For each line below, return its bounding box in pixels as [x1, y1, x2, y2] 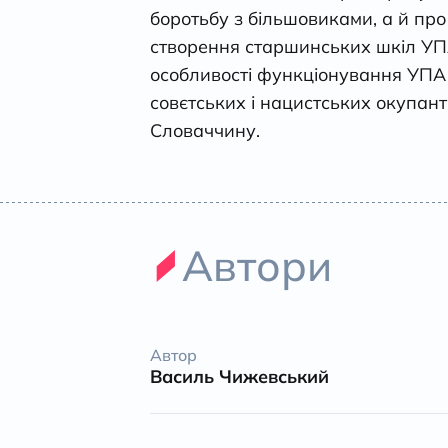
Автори [182, 239, 332, 293]
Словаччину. [150, 119, 260, 143]
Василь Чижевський [150, 365, 329, 389]
